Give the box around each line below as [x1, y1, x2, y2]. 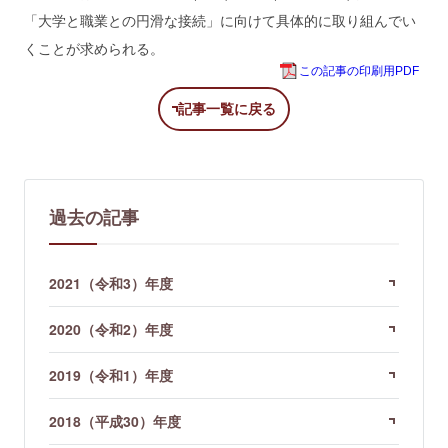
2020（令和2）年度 [49, 318, 173, 339]
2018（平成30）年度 [49, 410, 181, 431]
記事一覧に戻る [178, 98, 276, 119]
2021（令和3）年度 [49, 272, 173, 293]
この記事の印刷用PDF [299, 63, 419, 78]
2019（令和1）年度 [49, 364, 173, 385]
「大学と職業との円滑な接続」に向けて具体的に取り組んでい [24, 9, 416, 30]
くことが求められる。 [24, 37, 164, 58]
